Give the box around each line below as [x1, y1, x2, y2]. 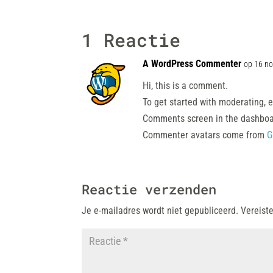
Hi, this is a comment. [143, 80, 229, 91]
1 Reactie [82, 28, 181, 52]
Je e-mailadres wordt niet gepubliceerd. [82, 205, 239, 216]
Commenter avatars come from [143, 129, 268, 141]
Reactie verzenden [82, 180, 217, 198]
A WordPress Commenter [143, 58, 242, 69]
